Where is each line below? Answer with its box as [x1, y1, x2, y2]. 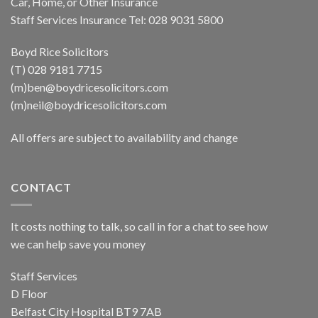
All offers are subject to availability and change [11, 131, 238, 145]
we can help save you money [11, 236, 146, 251]
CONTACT [11, 180, 72, 194]
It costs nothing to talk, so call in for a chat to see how [11, 219, 268, 233]
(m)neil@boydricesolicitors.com [11, 98, 167, 112]
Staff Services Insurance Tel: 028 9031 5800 [11, 12, 223, 26]
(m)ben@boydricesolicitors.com [11, 80, 168, 94]
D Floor [11, 287, 48, 301]
